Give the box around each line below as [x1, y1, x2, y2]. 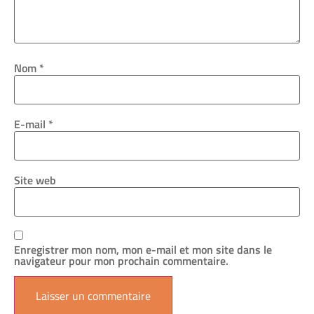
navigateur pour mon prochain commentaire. [14, 252, 228, 269]
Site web [14, 172, 56, 189]
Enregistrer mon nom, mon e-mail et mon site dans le [14, 240, 272, 258]
